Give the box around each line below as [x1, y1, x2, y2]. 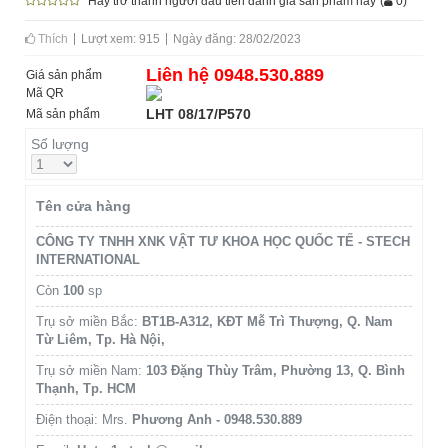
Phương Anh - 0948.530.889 [132, 411, 302, 427]
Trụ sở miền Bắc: [36, 313, 142, 329]
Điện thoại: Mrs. [36, 411, 132, 427]
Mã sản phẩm [26, 106, 100, 121]
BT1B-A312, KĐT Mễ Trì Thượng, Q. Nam [142, 313, 393, 329]
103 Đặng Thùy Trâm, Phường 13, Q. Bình [146, 362, 405, 378]
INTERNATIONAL [36, 251, 140, 267]
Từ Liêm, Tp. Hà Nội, [36, 331, 165, 347]
